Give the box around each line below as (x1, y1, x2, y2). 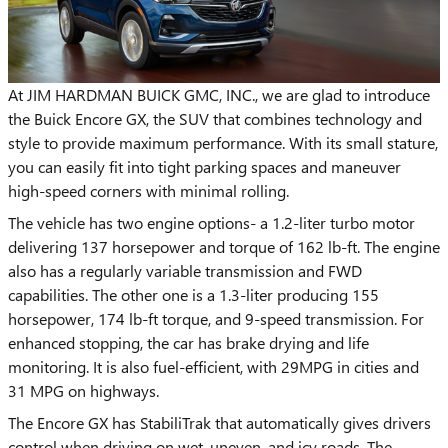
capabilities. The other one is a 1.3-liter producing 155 (8, 284, 379, 306)
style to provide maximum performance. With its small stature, (8, 132, 438, 154)
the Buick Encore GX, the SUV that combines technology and (8, 108, 422, 130)
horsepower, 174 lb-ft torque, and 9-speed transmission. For (8, 308, 424, 330)
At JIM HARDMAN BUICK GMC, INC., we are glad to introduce (8, 84, 430, 106)
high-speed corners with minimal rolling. (8, 180, 289, 202)
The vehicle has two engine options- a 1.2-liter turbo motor (8, 212, 415, 234)
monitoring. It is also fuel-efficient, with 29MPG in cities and (8, 356, 419, 378)
